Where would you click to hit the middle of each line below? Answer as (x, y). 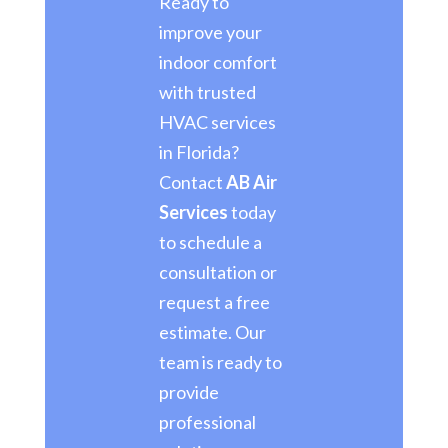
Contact (192, 181)
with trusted (207, 91)
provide (188, 391)
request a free (214, 301)
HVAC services (217, 121)
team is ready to (220, 361)
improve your (210, 31)
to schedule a (210, 241)
